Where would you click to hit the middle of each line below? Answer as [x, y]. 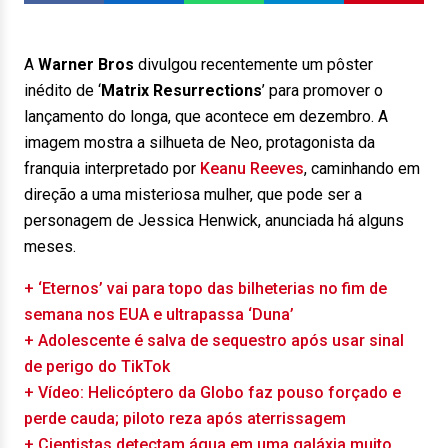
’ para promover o [322, 90]
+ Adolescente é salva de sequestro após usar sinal [214, 340]
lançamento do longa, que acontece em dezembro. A [206, 116]
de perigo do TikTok [97, 366]
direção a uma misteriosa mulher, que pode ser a [193, 194]
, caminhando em [362, 168]
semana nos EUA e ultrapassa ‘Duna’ [159, 314]
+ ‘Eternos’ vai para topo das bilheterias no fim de [205, 288]
